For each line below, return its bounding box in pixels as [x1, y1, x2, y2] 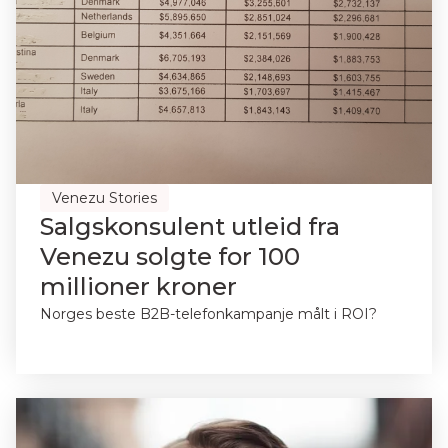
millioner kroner [40, 272, 237, 301]
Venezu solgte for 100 [40, 242, 300, 271]
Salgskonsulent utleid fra [40, 212, 340, 241]
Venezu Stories [52, 189, 157, 207]
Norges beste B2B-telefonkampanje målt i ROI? [40, 305, 377, 323]
